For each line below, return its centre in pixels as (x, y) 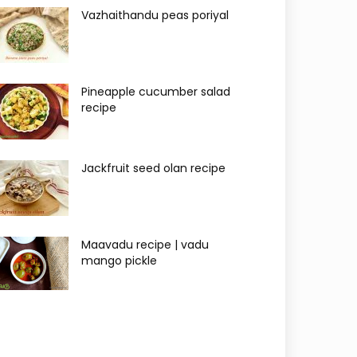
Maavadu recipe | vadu (145, 245)
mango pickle (119, 261)
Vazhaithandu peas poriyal (155, 15)
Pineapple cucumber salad (156, 92)
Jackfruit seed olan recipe (153, 168)
